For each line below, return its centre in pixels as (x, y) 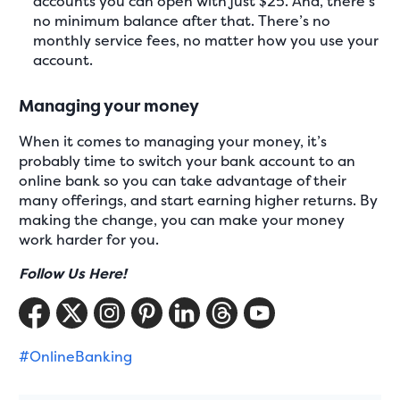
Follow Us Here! (73, 273)
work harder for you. (89, 239)
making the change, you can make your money (182, 219)
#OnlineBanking (76, 356)
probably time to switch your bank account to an (187, 160)
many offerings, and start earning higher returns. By (199, 200)
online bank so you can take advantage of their (183, 180)
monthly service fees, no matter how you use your (206, 41)
